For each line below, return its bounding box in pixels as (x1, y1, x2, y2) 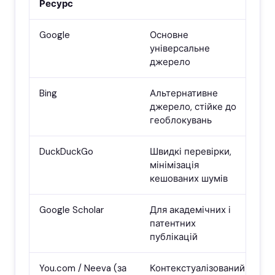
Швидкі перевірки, (150, 145, 231, 158)
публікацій (150, 231, 198, 244)
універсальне (150, 42, 210, 55)
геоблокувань (150, 114, 212, 127)
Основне (150, 29, 188, 42)
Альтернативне (150, 87, 218, 100)
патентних (150, 217, 196, 230)
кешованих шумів (150, 172, 228, 185)
